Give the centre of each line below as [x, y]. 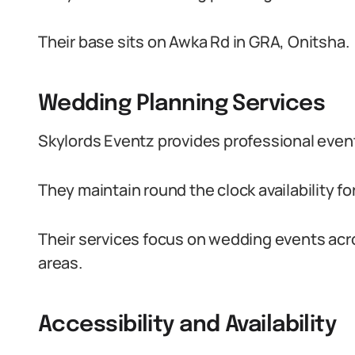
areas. [60, 263]
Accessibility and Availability [187, 325]
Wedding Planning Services [181, 104]
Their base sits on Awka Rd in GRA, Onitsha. [194, 42]
